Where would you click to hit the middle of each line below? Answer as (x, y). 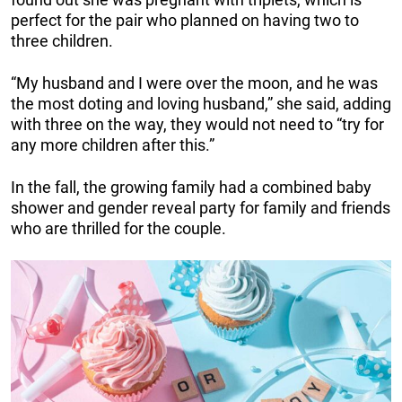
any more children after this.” (113, 145)
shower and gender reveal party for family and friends (201, 208)
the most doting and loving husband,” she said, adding (201, 104)
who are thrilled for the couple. (122, 229)
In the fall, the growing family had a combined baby (191, 188)
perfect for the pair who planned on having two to (185, 21)
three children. (62, 41)
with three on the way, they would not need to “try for (197, 125)
